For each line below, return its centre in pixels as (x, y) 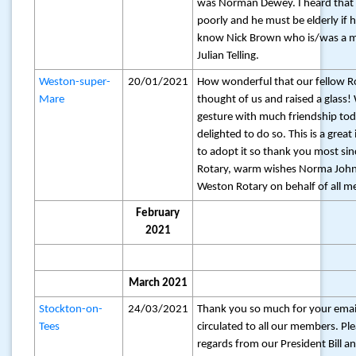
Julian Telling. (228, 56)
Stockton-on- (71, 310)
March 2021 (158, 283)
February (158, 213)
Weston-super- (75, 82)
